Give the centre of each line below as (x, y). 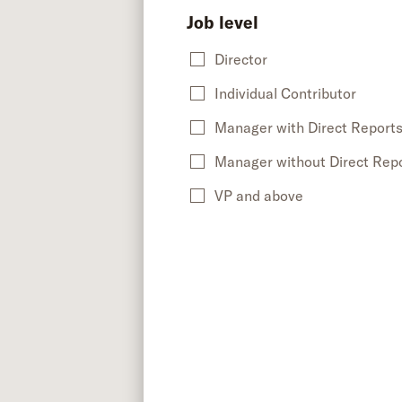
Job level (223, 23)
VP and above (259, 196)
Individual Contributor (285, 94)
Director (241, 60)
